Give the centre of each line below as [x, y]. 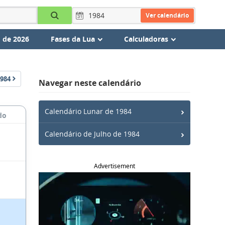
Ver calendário [167, 15]
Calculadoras [146, 39]
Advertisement [115, 166]
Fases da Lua [73, 39]
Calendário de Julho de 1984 [92, 134]
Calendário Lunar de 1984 [88, 111]
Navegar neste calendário [90, 83]
